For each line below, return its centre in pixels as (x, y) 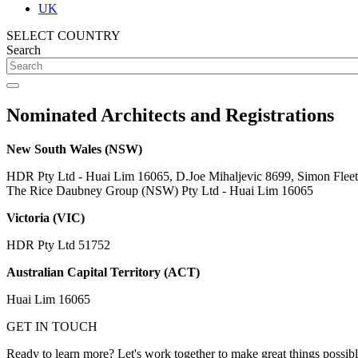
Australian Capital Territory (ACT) (103, 272)
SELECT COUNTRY (64, 36)
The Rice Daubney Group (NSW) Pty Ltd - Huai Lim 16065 (160, 190)
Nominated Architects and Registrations (170, 115)
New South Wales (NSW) (74, 149)
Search (24, 50)
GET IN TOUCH (52, 326)
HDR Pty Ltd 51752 (58, 245)
